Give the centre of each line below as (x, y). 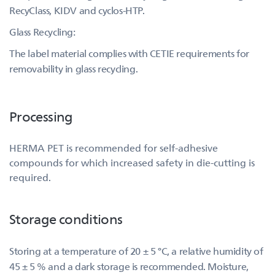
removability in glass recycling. (74, 68)
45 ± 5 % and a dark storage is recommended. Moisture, (129, 266)
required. (30, 177)
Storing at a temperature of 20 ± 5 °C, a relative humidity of (136, 251)
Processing (41, 116)
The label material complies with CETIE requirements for (130, 53)
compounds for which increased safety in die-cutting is (132, 162)
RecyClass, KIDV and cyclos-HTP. (77, 10)
